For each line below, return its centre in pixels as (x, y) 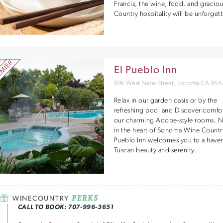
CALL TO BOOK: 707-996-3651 (66, 207)
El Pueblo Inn (145, 70)
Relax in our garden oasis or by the (166, 101)
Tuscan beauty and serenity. (155, 150)
